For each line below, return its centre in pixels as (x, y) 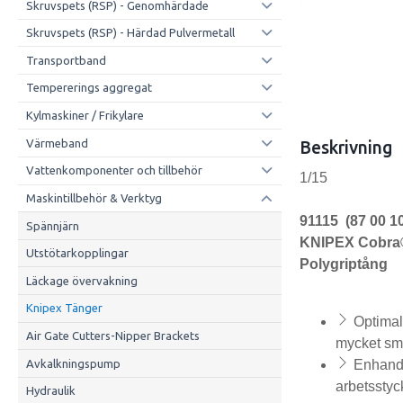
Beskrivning (347, 148)
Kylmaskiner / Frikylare (85, 116)
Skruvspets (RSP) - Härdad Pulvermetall (130, 33)
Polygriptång (344, 264)
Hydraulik (50, 391)
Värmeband (57, 143)
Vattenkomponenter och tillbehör (114, 170)
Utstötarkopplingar (77, 253)
